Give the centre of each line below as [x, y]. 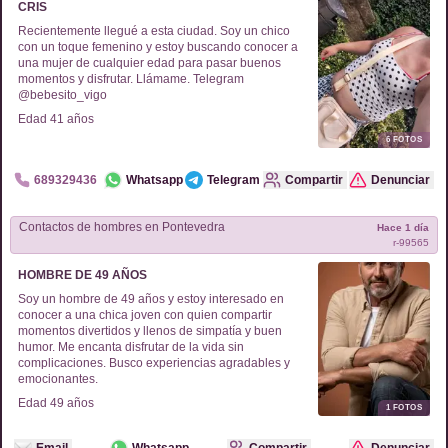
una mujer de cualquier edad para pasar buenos [149, 63]
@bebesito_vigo [62, 95]
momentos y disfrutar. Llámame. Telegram [131, 79]
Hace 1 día [403, 227]
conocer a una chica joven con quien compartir [145, 315]
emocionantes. [58, 379]
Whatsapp [154, 180]
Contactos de [56, 227]
